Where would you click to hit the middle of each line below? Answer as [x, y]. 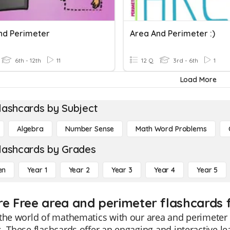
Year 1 [37, 170]
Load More [198, 80]
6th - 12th [27, 60]
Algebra [30, 129]
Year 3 [122, 170]
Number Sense [90, 129]
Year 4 [164, 170]
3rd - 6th [185, 60]
